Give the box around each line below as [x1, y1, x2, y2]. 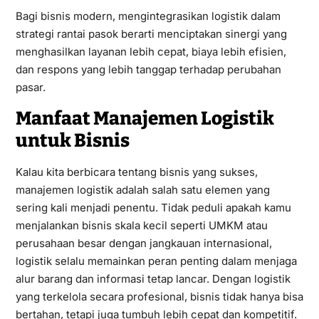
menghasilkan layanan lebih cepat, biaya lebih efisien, [15, 44, 286, 58]
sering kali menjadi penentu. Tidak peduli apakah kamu [15, 200, 291, 214]
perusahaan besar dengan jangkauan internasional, [15, 236, 272, 250]
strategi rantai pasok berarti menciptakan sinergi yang [15, 26, 287, 41]
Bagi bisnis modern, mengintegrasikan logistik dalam [15, 9, 281, 23]
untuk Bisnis [15, 129, 130, 152]
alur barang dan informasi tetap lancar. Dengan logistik [15, 271, 291, 286]
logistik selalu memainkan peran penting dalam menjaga [15, 253, 297, 268]
